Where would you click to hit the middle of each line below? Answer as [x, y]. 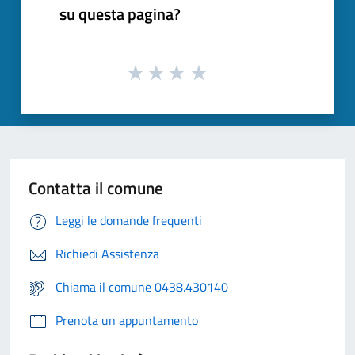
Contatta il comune [96, 188]
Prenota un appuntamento [127, 321]
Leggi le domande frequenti [129, 221]
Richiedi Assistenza [107, 254]
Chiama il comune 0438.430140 [142, 287]
